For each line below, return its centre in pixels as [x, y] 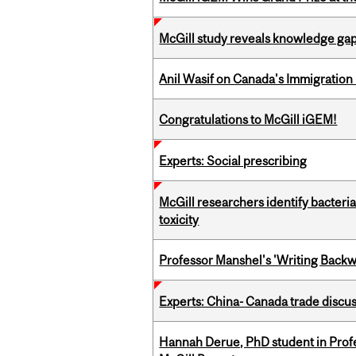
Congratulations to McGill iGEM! [248, 120]
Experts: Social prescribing [233, 161]
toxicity [179, 220]
